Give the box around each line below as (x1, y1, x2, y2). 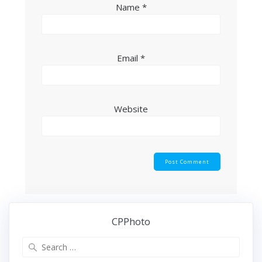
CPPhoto (112, 215, 150, 229)
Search (131, 237, 158, 249)
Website (114, 102, 148, 115)
